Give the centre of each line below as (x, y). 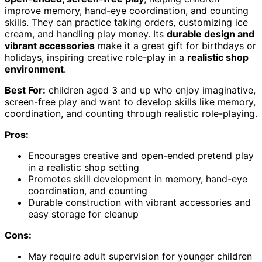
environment (34, 69)
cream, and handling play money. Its (86, 34)
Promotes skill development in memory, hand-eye (138, 179)
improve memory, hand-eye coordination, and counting (127, 10)
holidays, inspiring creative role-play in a (96, 57)
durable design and (211, 34)
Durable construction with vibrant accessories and (139, 202)
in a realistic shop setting (84, 167)
